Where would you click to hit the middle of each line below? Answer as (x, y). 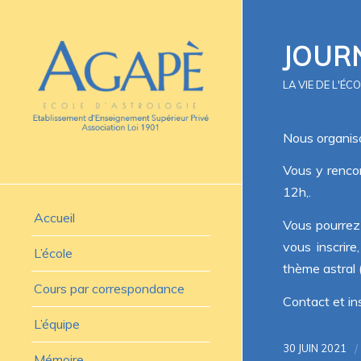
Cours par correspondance (109, 289)
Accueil (54, 218)
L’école (53, 253)
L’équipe (57, 324)
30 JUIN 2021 (315, 349)
